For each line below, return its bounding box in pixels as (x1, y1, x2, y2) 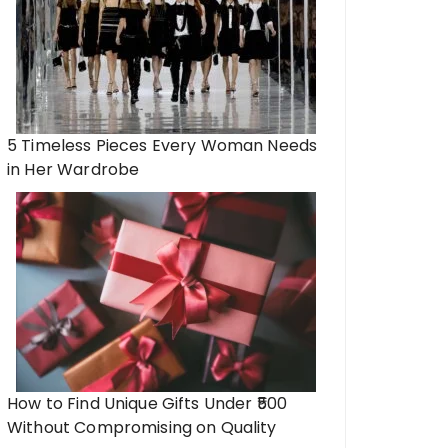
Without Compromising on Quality (7, 416, 277, 439)
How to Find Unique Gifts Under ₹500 (7, 392, 288, 415)
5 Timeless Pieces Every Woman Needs (7, 134, 318, 157)
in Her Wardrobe (7, 158, 140, 181)
